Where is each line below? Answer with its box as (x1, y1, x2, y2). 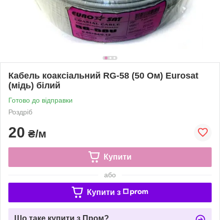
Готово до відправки (8, 96, 73, 104)
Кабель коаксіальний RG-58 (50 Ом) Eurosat (8, 70, 198, 81)
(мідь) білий (8, 80, 60, 90)
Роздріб (8, 108, 32, 116)
